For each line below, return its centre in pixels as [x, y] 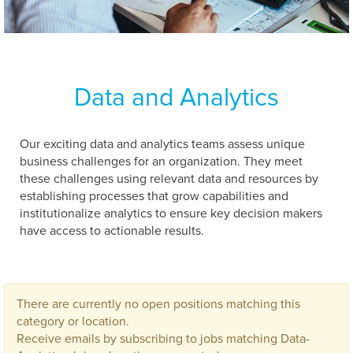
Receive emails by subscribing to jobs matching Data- [163, 339]
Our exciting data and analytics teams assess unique [162, 144]
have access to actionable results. [112, 231]
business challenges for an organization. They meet [161, 162]
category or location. [73, 321]
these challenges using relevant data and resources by [169, 179]
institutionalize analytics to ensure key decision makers [171, 214]
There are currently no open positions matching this [158, 304]
